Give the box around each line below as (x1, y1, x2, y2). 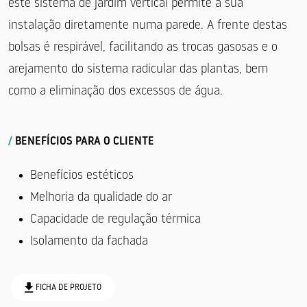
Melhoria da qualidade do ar (30, 191, 172, 204)
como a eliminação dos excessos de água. (8, 84, 223, 98)
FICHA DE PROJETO (36, 283, 101, 292)
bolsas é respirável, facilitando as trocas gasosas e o (8, 40, 278, 54)
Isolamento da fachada (30, 234, 148, 248)
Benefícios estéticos (30, 169, 134, 182)
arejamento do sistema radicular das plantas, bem (8, 62, 268, 76)
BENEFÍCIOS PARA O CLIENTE (12, 136, 154, 147)
